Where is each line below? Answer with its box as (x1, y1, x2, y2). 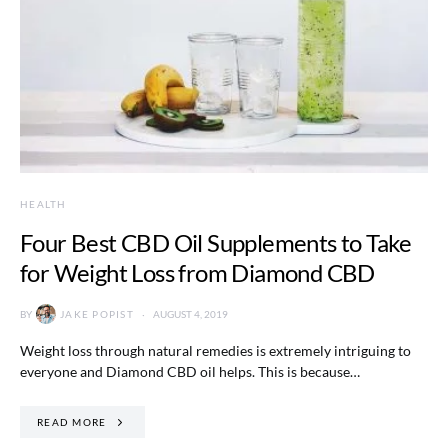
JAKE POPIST (60, 307, 134, 320)
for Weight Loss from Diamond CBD (20, 258, 375, 288)
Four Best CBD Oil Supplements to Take (20, 228, 412, 258)
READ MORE (37, 415, 107, 428)
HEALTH (20, 198, 67, 211)
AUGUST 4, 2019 (152, 307, 228, 320)
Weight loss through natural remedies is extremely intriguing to (20, 342, 411, 360)
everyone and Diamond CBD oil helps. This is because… (20, 363, 360, 381)
